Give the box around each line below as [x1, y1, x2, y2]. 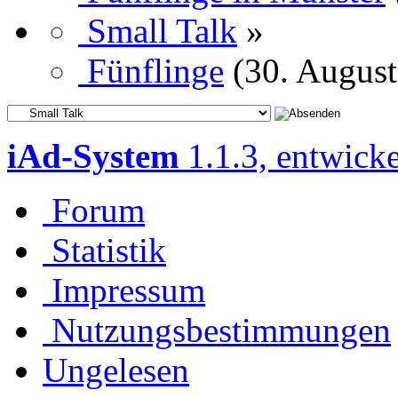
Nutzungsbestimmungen [52, 311, 391, 350]
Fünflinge [87, 52, 224, 91]
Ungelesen [43, 351, 189, 390]
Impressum [52, 271, 205, 310]
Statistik [52, 231, 166, 270]
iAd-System [7, 137, 179, 176]
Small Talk [87, 12, 237, 51]
